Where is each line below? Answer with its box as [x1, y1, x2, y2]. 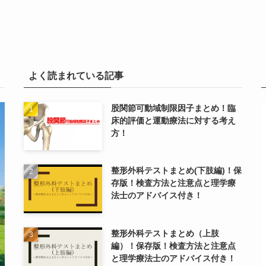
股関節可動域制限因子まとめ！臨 [111, 103, 236, 113]
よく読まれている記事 [28, 70, 123, 81]
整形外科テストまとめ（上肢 [111, 229, 220, 239]
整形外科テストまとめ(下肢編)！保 [111, 166, 242, 176]
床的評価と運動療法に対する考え [111, 115, 236, 125]
